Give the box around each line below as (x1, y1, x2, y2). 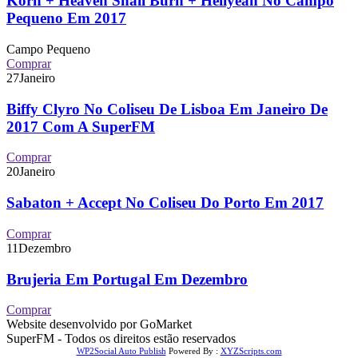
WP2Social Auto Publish (76, 346, 166, 356)
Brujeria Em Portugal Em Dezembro (6, 270, 248, 288)
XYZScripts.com (220, 346, 282, 356)
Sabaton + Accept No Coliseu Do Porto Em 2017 (6, 194, 324, 212)
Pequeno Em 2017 (6, 10, 126, 27)
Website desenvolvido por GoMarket (6, 317, 192, 332)
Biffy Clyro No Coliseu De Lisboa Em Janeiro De (6, 100, 328, 117)
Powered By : (165, 346, 221, 356)
